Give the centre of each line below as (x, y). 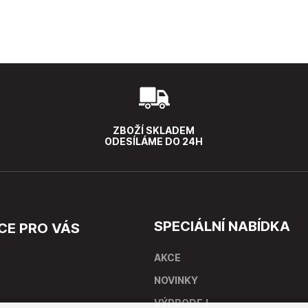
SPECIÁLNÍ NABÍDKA (222, 226)
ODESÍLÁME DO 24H (154, 141)
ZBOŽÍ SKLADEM (154, 130)
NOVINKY (176, 280)
